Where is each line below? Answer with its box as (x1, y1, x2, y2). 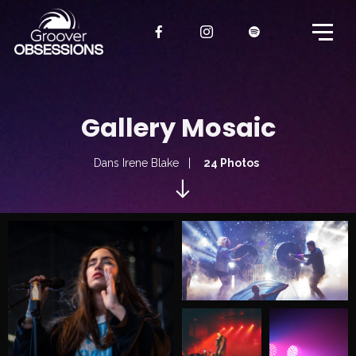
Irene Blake (122, 157, 179, 169)
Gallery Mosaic (80, 110, 276, 145)
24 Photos (203, 157, 259, 169)
